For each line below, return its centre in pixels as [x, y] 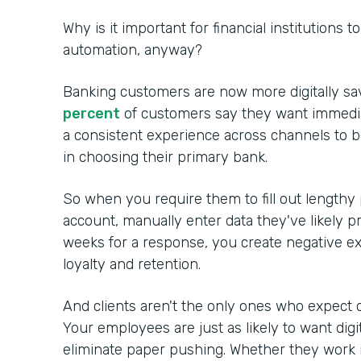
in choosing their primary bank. [165, 158]
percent [91, 114]
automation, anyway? [135, 50]
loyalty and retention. [134, 265]
